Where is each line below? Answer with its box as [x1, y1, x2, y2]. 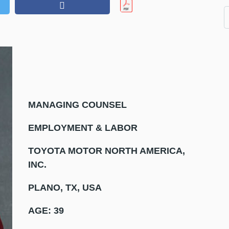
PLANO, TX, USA [28, 182, 102, 193]
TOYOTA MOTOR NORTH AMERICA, [28, 145, 185, 156]
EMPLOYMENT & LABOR [28, 122, 138, 133]
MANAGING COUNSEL [28, 99, 127, 110]
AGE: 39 [28, 205, 64, 216]
